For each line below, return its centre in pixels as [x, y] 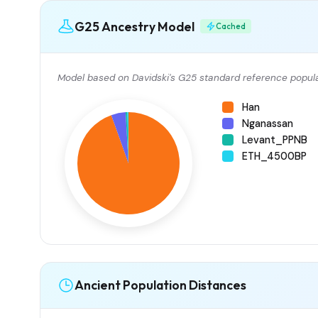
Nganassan [268, 123]
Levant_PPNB [275, 139]
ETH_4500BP [274, 156]
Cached [231, 26]
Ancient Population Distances [160, 285]
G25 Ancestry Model [135, 26]
